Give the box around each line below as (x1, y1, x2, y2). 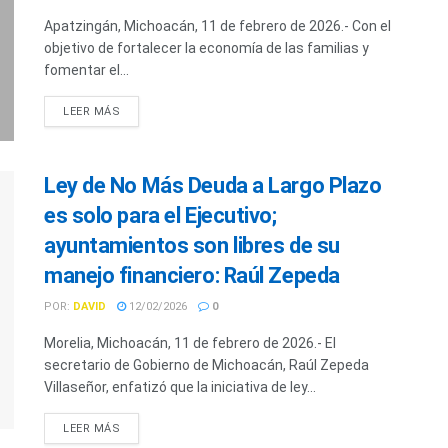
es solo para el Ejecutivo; (44, 203, 277, 229)
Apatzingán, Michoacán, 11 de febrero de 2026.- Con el (44, 18, 391, 35)
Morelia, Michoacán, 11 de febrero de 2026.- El (44, 335, 336, 352)
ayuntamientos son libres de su (44, 233, 340, 259)
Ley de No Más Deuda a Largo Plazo (44, 173, 382, 199)
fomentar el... (44, 62, 129, 79)
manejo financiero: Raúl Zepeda (44, 263, 340, 289)
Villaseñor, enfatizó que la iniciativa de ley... (44, 379, 316, 396)
